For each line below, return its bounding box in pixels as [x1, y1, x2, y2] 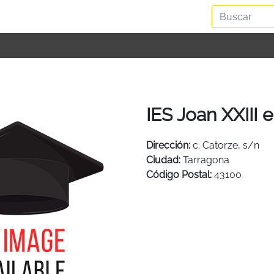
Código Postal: [146, 168, 212, 180]
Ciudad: [146, 154, 180, 166]
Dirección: [146, 139, 190, 151]
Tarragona [183, 154, 229, 166]
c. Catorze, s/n [193, 139, 259, 151]
